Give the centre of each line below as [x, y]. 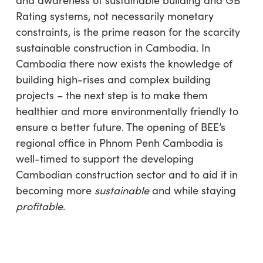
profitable [39, 206]
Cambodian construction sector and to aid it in [127, 174]
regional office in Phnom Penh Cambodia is [119, 143]
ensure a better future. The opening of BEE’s [120, 127]
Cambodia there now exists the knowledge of [124, 63]
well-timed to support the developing [104, 159]
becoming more [55, 190]
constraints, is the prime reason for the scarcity [128, 32]
